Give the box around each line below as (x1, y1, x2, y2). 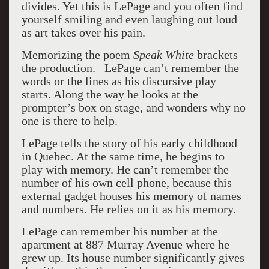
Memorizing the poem (21, 48, 133, 61)
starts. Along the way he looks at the (21, 88, 198, 101)
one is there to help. (21, 114, 118, 127)
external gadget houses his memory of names (21, 189, 241, 202)
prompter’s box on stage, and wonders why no (21, 101, 246, 114)
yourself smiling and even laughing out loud (21, 13, 237, 26)
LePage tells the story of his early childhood (21, 136, 237, 150)
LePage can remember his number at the (21, 225, 218, 238)
